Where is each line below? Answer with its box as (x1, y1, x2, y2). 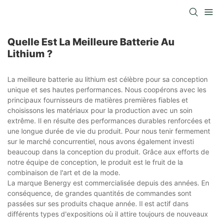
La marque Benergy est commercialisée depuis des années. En (7, 179, 209, 187)
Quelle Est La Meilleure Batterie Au (7, 36, 175, 48)
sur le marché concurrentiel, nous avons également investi (7, 137, 194, 146)
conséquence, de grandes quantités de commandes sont (7, 189, 191, 198)
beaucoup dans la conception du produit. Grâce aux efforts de (7, 147, 209, 156)
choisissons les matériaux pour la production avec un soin (7, 106, 192, 115)
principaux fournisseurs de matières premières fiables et (7, 96, 188, 105)
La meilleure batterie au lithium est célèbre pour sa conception (7, 75, 208, 84)
